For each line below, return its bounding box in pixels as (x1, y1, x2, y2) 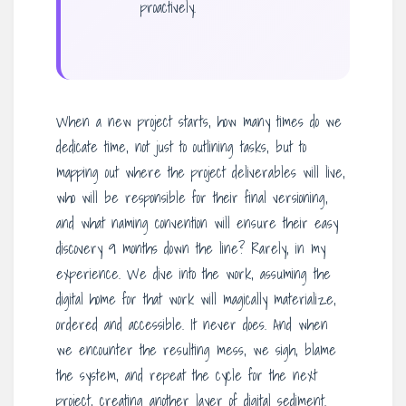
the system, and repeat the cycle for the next (56, 362, 317, 387)
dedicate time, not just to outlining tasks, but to (56, 134, 306, 159)
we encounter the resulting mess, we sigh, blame (56, 337, 336, 362)
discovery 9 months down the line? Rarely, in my (56, 236, 325, 260)
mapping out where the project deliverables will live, (56, 159, 345, 184)
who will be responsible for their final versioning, (56, 185, 328, 209)
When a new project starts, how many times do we (56, 109, 342, 133)
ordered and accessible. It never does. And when (56, 312, 328, 336)
